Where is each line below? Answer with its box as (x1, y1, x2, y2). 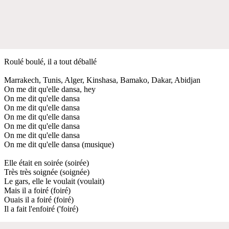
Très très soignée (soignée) (4, 167, 89, 176)
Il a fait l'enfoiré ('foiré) (4, 204, 78, 213)
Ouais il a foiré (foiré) (4, 195, 74, 204)
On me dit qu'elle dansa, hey (4, 84, 96, 94)
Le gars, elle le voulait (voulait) (4, 176, 104, 186)
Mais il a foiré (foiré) (4, 186, 71, 195)
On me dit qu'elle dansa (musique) (4, 140, 114, 149)
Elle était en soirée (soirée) (4, 158, 89, 167)
